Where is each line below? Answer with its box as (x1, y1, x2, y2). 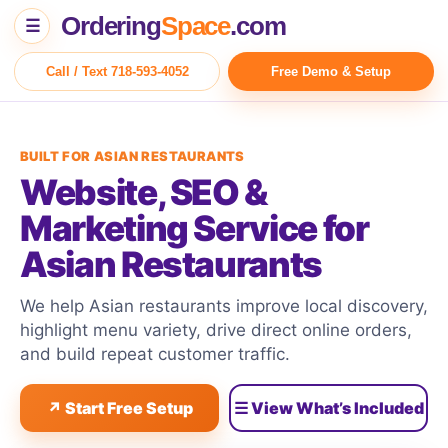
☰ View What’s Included (233, 398, 424, 418)
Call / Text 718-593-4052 (45, 64, 189, 79)
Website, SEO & (20, 171, 268, 213)
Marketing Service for (20, 207, 369, 249)
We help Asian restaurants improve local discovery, (20, 296, 428, 316)
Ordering (61, 12, 161, 40)
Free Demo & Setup (271, 64, 391, 79)
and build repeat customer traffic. (20, 344, 290, 364)
